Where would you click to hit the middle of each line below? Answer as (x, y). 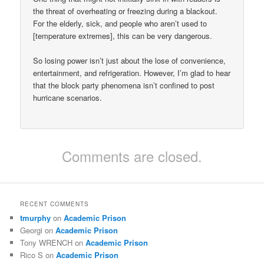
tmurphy (36, 217)
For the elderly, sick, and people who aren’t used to (120, 24)
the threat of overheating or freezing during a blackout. (126, 11)
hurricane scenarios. (68, 98)
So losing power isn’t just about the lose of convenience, (130, 61)
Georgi (32, 230)
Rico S (32, 255)
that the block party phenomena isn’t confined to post (124, 85)
